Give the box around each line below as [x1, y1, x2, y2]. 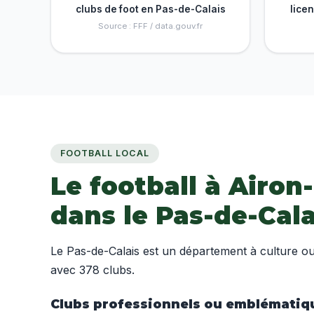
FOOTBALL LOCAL [60, 148, 149, 159]
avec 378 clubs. [50, 263, 135, 278]
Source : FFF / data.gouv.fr [98, 21, 203, 32]
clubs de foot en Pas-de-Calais [75, 4, 226, 15]
